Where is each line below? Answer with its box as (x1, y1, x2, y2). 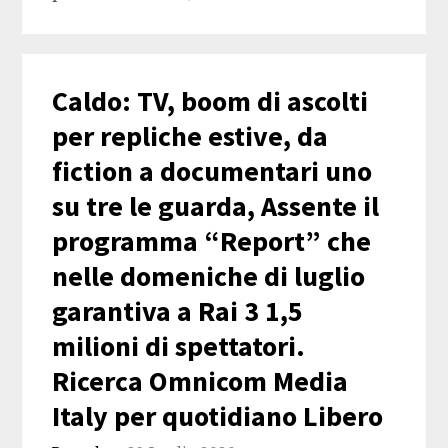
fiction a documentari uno (52, 153, 373, 190)
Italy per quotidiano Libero (52, 398, 384, 435)
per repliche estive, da (52, 118, 329, 155)
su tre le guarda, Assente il (52, 188, 380, 225)
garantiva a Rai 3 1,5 (52, 293, 304, 330)
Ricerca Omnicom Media (52, 363, 349, 400)
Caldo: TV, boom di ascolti (52, 83, 369, 120)
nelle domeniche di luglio (52, 258, 366, 295)
